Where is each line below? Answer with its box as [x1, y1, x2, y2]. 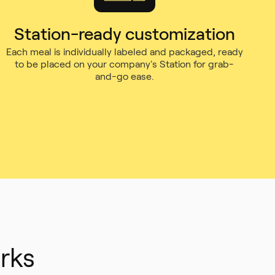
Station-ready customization [14, 25, 235, 44]
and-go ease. [95, 71, 154, 82]
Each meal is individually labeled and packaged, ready [6, 47, 243, 57]
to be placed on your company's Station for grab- [15, 59, 234, 69]
